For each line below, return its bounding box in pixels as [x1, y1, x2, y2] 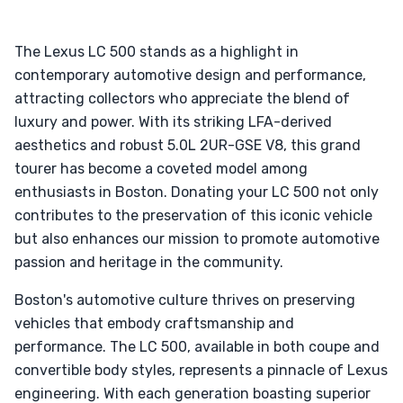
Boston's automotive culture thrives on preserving [14, 291, 355, 309]
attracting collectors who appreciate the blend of [14, 90, 350, 107]
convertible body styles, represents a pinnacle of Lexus [14, 362, 388, 379]
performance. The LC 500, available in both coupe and [14, 338, 380, 355]
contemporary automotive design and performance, [14, 67, 366, 84]
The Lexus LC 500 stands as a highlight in [14, 43, 299, 60]
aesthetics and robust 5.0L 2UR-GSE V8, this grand [14, 137, 361, 154]
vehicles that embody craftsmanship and [14, 315, 294, 332]
